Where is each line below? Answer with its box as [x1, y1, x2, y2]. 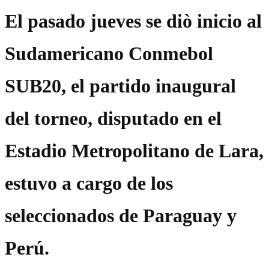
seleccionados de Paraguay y [5, 205, 237, 227]
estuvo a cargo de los [5, 172, 173, 195]
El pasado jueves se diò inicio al [5, 10, 262, 32]
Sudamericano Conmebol [5, 43, 213, 65]
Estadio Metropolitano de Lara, [5, 140, 264, 162]
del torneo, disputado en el [5, 107, 222, 130]
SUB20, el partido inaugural [5, 75, 236, 97]
